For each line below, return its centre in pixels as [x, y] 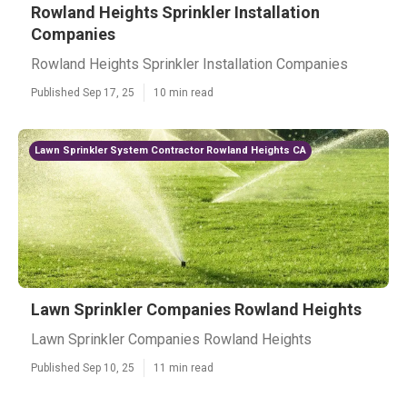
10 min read [184, 93]
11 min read [184, 368]
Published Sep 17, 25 [83, 93]
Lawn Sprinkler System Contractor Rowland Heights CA [170, 150]
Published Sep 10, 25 [83, 368]
